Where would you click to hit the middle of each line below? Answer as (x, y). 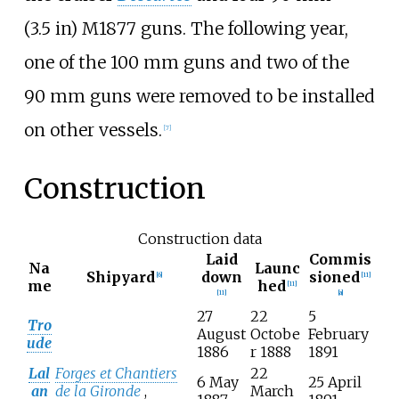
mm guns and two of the (246, 63)
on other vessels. (93, 130)
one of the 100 (81, 63)
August (221, 334)
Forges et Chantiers (116, 374)
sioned (334, 277)
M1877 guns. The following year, (212, 29)
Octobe (275, 334)
